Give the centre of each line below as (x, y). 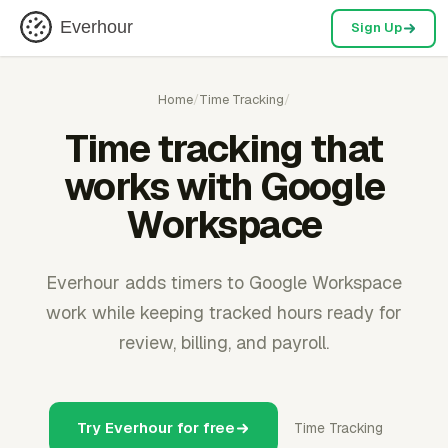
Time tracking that (224, 148)
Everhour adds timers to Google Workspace (224, 282)
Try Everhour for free (156, 427)
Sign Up (376, 27)
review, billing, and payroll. (224, 342)
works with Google (224, 186)
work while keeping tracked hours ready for (224, 312)
